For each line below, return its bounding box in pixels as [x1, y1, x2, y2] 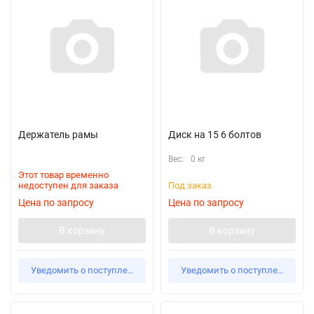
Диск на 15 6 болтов [168, 129, 261, 140]
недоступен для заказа [18, 180, 118, 191]
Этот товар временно [18, 170, 109, 180]
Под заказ [168, 180, 212, 191]
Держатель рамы [18, 129, 98, 140]
